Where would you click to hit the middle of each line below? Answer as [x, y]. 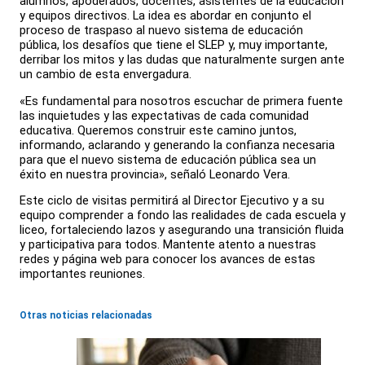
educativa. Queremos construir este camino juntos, [158, 130]
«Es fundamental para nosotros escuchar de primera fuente [181, 101]
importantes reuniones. [82, 274]
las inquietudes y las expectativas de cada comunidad [164, 115]
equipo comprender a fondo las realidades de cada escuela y [182, 215]
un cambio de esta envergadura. [106, 75]
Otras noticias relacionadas [86, 316]
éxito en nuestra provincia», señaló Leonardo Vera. [155, 174]
